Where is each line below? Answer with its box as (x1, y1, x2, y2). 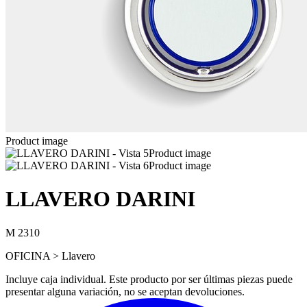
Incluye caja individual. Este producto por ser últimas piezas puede (5, 273, 293, 285)
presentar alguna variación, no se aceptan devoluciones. (5, 285, 245, 297)
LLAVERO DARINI (5, 186, 195, 212)
